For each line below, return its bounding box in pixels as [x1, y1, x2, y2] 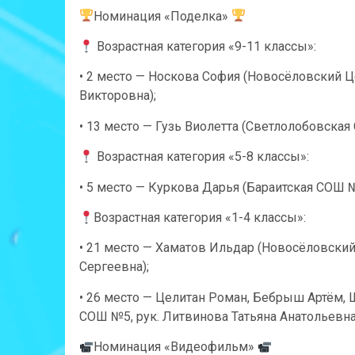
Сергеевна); [79, 259, 149, 275]
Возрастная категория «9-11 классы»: [94, 38, 317, 54]
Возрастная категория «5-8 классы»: [94, 149, 310, 165]
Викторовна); [79, 88, 156, 104]
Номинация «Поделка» [94, 8, 232, 24]
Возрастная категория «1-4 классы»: [94, 209, 307, 225]
